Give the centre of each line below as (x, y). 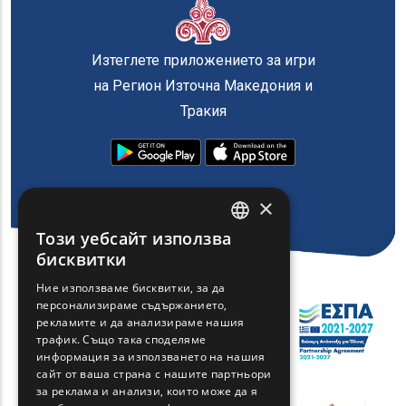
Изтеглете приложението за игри (203, 61)
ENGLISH (242, 244)
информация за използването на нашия (151, 357)
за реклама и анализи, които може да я (147, 391)
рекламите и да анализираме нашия (140, 322)
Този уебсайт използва (134, 238)
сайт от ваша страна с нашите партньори (154, 374)
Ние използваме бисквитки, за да (131, 288)
